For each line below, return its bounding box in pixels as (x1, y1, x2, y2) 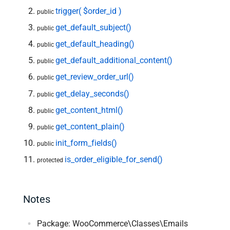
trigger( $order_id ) (55, 6, 122, 16)
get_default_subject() (55, 23, 132, 33)
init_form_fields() (55, 138, 118, 148)
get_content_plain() (55, 121, 125, 131)
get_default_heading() (55, 39, 135, 49)
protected (37, 156, 65, 164)
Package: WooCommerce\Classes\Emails (37, 218, 188, 228)
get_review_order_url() (55, 72, 135, 82)
